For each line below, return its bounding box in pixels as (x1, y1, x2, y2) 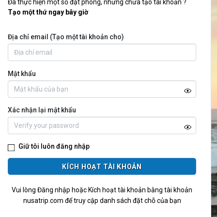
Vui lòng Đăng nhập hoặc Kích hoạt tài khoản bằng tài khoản (12, 186, 192, 194)
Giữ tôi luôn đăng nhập (18, 142, 90, 150)
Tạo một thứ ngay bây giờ (8, 8, 88, 16)
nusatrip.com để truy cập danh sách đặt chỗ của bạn (23, 197, 181, 204)
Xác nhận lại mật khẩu (8, 106, 76, 114)
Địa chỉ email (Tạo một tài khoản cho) (8, 33, 124, 41)
